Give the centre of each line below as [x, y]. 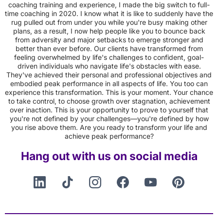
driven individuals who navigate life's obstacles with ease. [109, 66]
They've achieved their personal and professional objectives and [109, 75]
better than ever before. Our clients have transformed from [109, 48]
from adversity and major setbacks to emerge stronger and [109, 40]
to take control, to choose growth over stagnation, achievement [109, 101]
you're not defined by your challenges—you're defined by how [109, 118]
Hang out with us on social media [109, 156]
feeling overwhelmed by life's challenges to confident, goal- [109, 57]
